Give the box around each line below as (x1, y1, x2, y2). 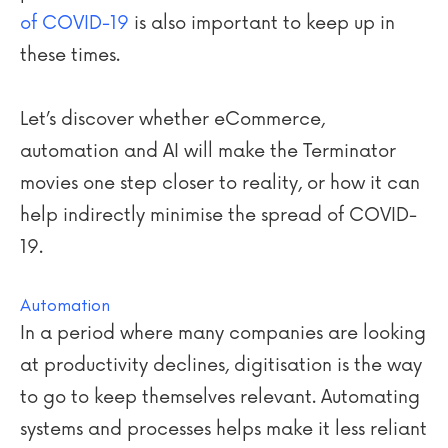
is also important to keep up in (129, 12, 395, 34)
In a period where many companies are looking (20, 322, 426, 344)
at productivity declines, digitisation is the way (20, 354, 422, 376)
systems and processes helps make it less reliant (20, 418, 427, 440)
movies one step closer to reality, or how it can (20, 171, 420, 194)
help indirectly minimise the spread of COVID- (20, 203, 417, 226)
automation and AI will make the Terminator (20, 139, 396, 162)
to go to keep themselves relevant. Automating (20, 386, 420, 408)
